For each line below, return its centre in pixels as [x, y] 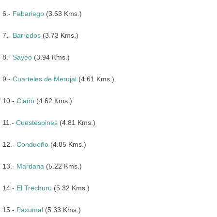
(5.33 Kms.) [62, 209]
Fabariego [28, 13]
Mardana [30, 166]
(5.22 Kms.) [63, 166]
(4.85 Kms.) [67, 144]
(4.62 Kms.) [53, 101]
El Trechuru [34, 188]
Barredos [27, 35]
